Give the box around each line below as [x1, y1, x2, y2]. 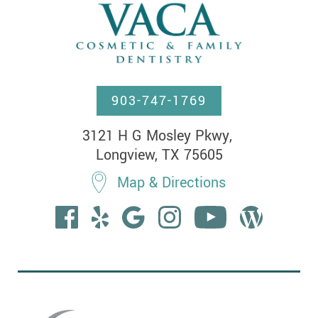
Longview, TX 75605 [95, 145, 223, 166]
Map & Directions [117, 172, 226, 193]
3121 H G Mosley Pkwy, [82, 126, 236, 147]
